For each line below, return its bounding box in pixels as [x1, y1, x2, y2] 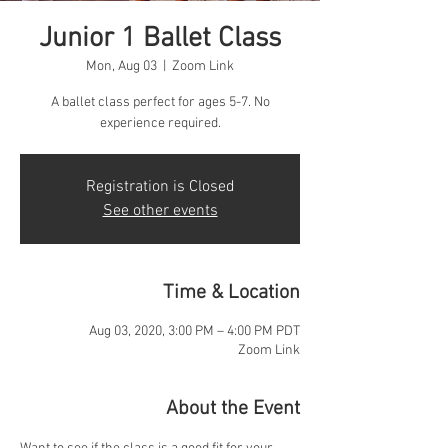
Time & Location [163, 281, 300, 305]
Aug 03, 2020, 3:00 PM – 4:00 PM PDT [89, 323, 300, 340]
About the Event [166, 397, 300, 421]
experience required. [99, 115, 221, 132]
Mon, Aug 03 [86, 58, 157, 75]
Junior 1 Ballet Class [39, 22, 281, 56]
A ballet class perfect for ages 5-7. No [50, 94, 270, 111]
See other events [102, 201, 218, 221]
